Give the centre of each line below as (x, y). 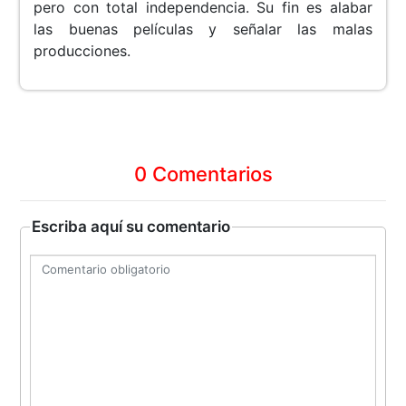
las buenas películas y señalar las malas (203, 29)
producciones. (82, 51)
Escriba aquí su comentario (131, 227)
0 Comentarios (203, 174)
